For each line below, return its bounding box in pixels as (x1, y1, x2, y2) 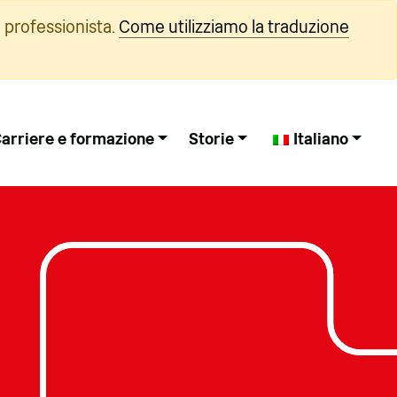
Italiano (292, 129, 348, 148)
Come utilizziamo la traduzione (119, 17, 349, 37)
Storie (188, 129, 234, 148)
